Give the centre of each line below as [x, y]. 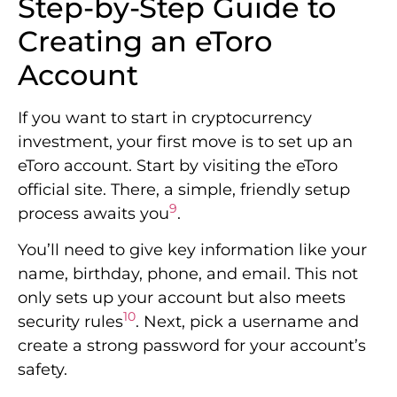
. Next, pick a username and [247, 322]
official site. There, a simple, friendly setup [184, 189]
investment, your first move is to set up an [185, 141]
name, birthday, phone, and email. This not [188, 274]
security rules [70, 322]
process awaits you [93, 213]
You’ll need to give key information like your [192, 250]
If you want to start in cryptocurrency [165, 117]
